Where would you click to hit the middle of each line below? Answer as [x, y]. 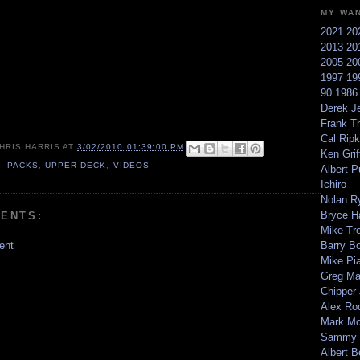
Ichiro [333, 185]
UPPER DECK [76, 165]
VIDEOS [131, 165]
